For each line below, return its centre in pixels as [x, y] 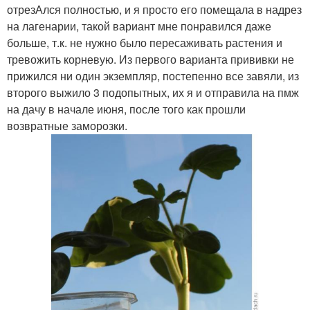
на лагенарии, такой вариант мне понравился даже [139, 26]
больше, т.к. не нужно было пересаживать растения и [145, 42]
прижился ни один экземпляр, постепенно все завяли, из [153, 75]
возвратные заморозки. [69, 125]
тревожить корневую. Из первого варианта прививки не [151, 59]
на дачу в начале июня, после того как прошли [126, 109]
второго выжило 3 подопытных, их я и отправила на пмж [153, 92]
